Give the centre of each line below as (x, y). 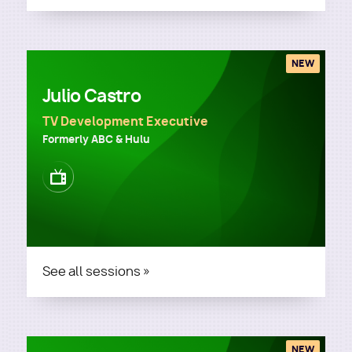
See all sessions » (96, 271)
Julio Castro (92, 96)
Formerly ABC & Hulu (96, 139)
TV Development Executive (125, 121)
